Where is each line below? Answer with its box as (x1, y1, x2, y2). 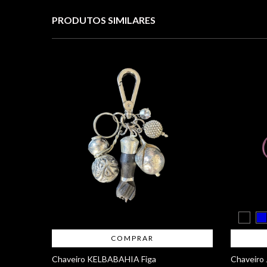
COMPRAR (111, 233, 154, 243)
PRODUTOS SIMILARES (52, 14, 156, 26)
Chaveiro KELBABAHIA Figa (52, 253, 156, 264)
